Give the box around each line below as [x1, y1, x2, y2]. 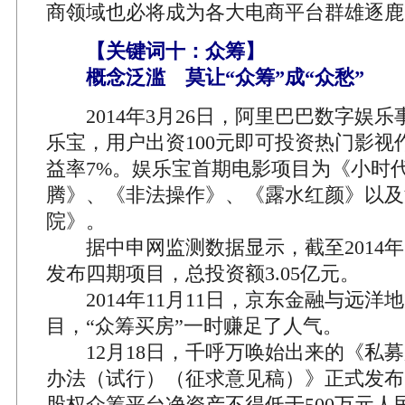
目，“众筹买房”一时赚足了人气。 [46, 315, 343, 337]
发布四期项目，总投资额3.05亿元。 [46, 262, 360, 285]
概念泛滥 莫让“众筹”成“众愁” [46, 66, 364, 89]
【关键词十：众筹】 [66, 40, 265, 62]
